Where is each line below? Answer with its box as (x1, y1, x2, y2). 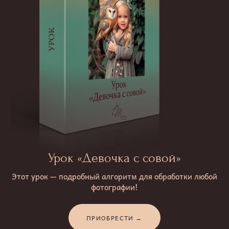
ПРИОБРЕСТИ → (86, 213, 143, 223)
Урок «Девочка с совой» (48, 150, 181, 166)
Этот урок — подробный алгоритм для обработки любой (12, 170, 217, 182)
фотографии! (91, 180, 138, 193)
